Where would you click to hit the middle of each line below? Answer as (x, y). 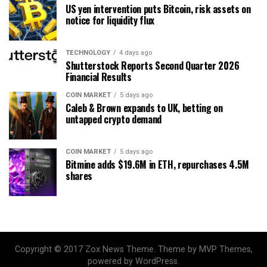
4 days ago (136, 53)
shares (79, 176)
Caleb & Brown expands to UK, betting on (144, 108)
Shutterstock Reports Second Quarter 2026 (153, 66)
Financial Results (99, 77)
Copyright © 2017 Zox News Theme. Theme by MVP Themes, (133, 249)
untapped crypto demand (114, 119)
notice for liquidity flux (110, 20)
